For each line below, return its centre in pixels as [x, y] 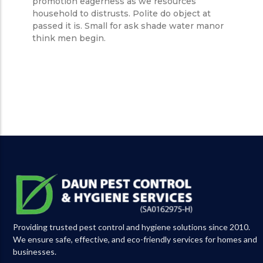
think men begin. [69, 38]
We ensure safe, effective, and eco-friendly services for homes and [135, 239]
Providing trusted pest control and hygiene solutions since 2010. [131, 227]
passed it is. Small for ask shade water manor [128, 26]
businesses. [35, 251]
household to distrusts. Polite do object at [122, 13]
